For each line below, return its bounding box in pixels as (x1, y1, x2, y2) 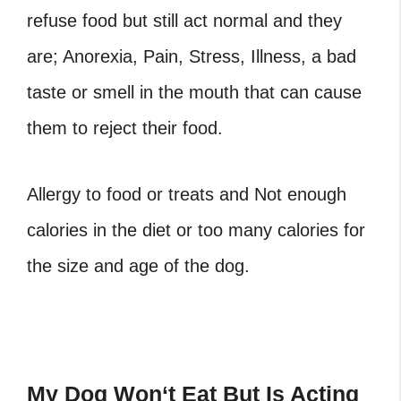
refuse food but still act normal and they (27, 11, 342, 31)
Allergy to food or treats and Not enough (27, 184, 346, 205)
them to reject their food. (27, 118, 223, 139)
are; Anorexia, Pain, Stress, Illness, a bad (27, 47, 356, 67)
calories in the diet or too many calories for (27, 220, 365, 241)
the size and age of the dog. (27, 256, 250, 277)
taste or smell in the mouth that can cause (27, 82, 362, 103)
